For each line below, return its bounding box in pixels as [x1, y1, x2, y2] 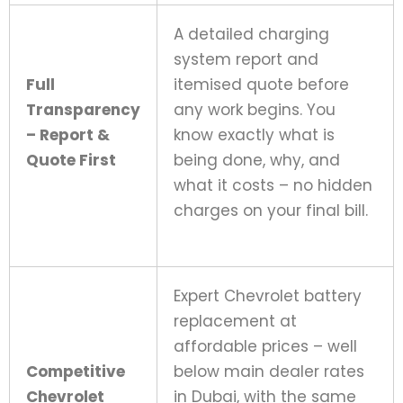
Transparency [26, 98, 140, 121]
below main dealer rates [174, 360, 364, 382]
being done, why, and [174, 148, 340, 171]
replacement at [174, 309, 297, 332]
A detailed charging [174, 22, 329, 45]
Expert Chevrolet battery [174, 284, 362, 307]
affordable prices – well [174, 335, 357, 357]
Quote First [26, 148, 116, 171]
